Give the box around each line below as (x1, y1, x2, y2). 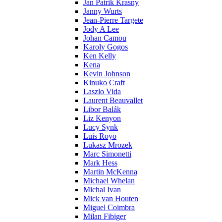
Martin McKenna (83, 167, 137, 176)
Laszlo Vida (83, 87, 121, 96)
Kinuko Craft (83, 78, 125, 87)
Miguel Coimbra (83, 203, 135, 212)
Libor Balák (83, 105, 121, 113)
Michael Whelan (83, 176, 135, 185)
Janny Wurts (83, 6, 122, 15)
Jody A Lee (83, 24, 119, 33)
